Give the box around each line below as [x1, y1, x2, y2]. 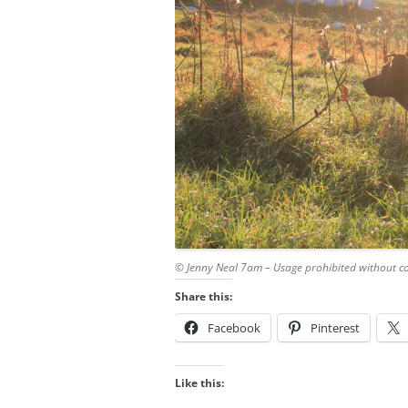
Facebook [208, 319, 260, 336]
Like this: [175, 374, 224, 391]
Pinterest [311, 319, 360, 336]
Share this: [175, 288, 232, 304]
